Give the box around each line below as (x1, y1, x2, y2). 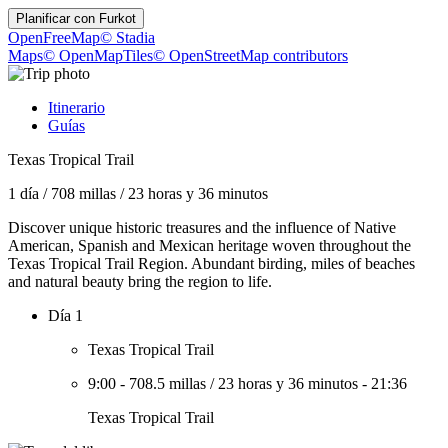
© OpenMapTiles (43, 47, 153, 64)
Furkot (99, 11, 136, 26)
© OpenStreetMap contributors (153, 47, 348, 64)
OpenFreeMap (8, 29, 100, 46)
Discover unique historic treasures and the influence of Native (8, 219, 396, 236)
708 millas (51, 185, 116, 202)
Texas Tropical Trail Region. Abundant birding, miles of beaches (8, 255, 415, 272)
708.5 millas (129, 375, 206, 392)
